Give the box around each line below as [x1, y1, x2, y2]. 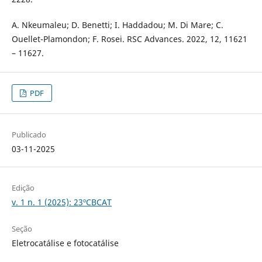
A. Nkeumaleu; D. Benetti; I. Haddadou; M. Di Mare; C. [11, 19, 223, 31]
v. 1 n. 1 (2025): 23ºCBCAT [11, 196, 112, 208]
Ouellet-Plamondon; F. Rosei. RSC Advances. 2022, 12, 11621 [11, 33, 247, 45]
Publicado [11, 129, 46, 140]
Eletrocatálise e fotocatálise [11, 237, 119, 249]
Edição [11, 182, 35, 194]
